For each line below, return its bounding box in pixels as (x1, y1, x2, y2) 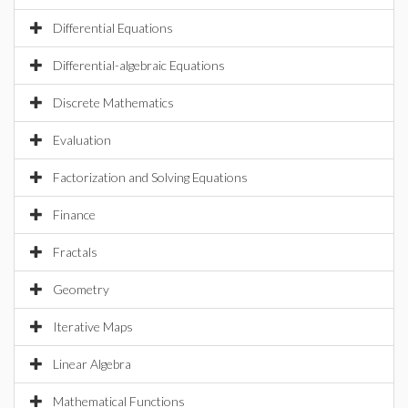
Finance (53, 207, 96, 222)
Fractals (53, 244, 97, 260)
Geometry (53, 281, 109, 297)
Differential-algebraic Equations (53, 57, 225, 73)
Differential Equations (53, 20, 173, 36)
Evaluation (53, 132, 111, 148)
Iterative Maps (53, 319, 133, 334)
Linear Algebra (53, 356, 131, 372)
